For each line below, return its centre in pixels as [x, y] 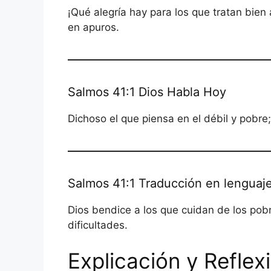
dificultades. [98, 225]
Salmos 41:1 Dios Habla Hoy [147, 92]
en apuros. [93, 27]
